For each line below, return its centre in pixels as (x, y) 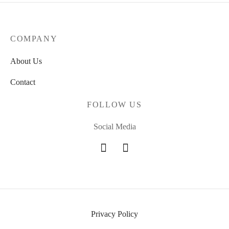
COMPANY (34, 38)
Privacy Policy (114, 214)
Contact (23, 82)
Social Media (114, 127)
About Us (26, 61)
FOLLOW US (114, 105)
